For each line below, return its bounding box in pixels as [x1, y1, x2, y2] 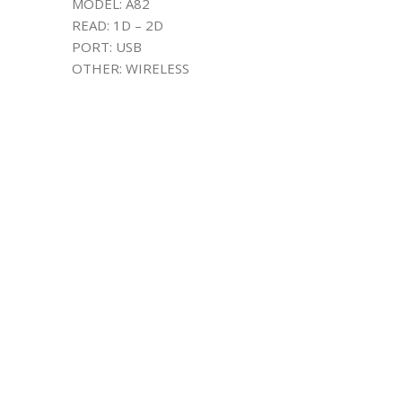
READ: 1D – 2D [72, 16, 163, 34]
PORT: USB [72, 38, 142, 56]
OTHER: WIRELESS [72, 59, 189, 77]
